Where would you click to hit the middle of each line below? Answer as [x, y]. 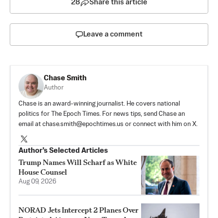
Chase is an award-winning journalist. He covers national [99, 104]
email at [30, 124]
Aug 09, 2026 [37, 182]
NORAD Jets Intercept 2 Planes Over [79, 210]
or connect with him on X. [161, 124]
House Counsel [43, 172]
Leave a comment [113, 34]
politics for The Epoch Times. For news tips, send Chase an [102, 114]
